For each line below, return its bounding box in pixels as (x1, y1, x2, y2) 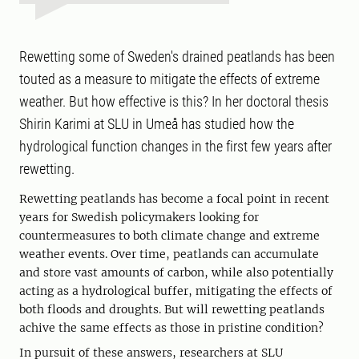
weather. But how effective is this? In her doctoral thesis (19, 93, 329, 111)
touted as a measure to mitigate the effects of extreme (19, 71, 320, 88)
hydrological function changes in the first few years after (19, 138, 332, 155)
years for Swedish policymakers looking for (19, 210, 259, 225)
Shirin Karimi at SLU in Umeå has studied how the (19, 115, 294, 133)
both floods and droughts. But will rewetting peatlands (19, 302, 325, 317)
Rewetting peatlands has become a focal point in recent (19, 192, 329, 207)
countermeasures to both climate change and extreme (19, 228, 320, 244)
